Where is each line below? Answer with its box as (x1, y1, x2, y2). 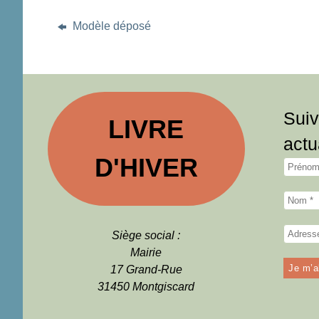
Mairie (130, 246, 162, 258)
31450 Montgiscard (98, 280, 195, 293)
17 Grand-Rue (110, 263, 182, 276)
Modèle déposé (70, 19, 151, 32)
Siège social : (112, 229, 181, 241)
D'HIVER (94, 152, 198, 182)
